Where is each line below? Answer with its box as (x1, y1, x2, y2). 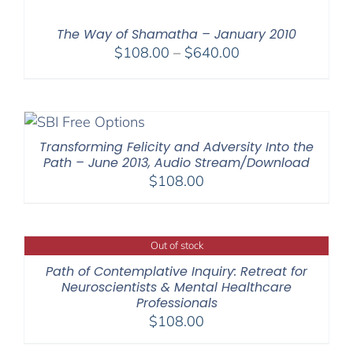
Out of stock (150, 239, 203, 252)
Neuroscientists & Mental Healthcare (61, 277, 292, 296)
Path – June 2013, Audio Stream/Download (43, 153, 310, 172)
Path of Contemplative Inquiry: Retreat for (46, 262, 307, 281)
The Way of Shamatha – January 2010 (57, 24, 296, 43)
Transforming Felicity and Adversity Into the (39, 137, 314, 156)
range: (238, 61, 280, 80)
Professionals (136, 293, 217, 312)
